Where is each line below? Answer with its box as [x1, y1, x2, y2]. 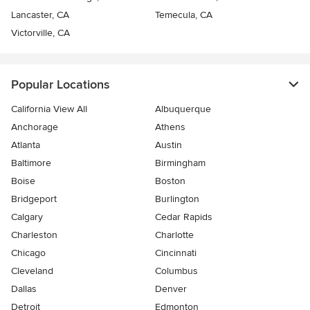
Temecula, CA [155, 9, 212, 21]
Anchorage [11, 121, 58, 134]
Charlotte [155, 229, 194, 241]
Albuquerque [155, 103, 211, 116]
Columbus [155, 265, 198, 277]
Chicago [11, 247, 46, 259]
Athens [155, 121, 185, 134]
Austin [155, 139, 182, 152]
